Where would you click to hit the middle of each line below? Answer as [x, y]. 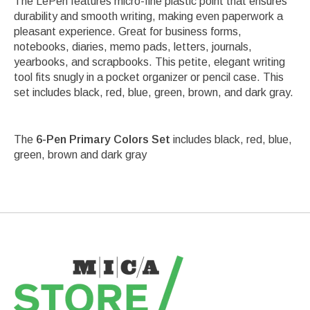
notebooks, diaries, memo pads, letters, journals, [133, 47]
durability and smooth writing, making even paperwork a [148, 17]
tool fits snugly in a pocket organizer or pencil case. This [149, 77]
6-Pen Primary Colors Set [103, 140]
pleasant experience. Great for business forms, [128, 32]
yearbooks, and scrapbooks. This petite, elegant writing [149, 62]
